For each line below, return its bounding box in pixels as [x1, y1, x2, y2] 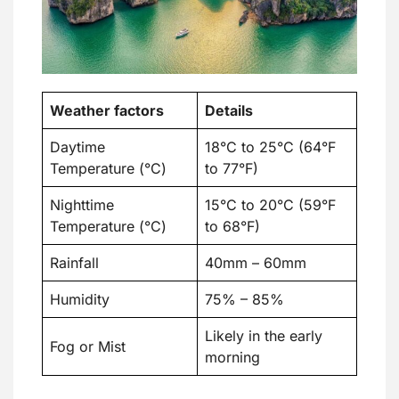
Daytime [50, 137, 105, 156]
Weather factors [50, 101, 164, 119]
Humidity [50, 289, 110, 308]
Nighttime [50, 195, 114, 214]
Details [205, 101, 253, 119]
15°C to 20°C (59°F [205, 195, 336, 214]
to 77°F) [205, 159, 258, 177]
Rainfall [50, 253, 99, 272]
